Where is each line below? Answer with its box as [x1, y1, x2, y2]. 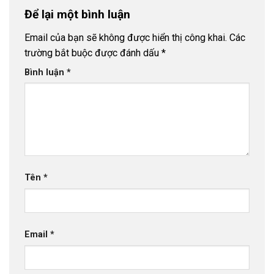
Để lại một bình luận [24, 7, 133, 22]
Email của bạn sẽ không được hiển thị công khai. [24, 31, 227, 43]
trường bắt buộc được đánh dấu [24, 46, 161, 59]
